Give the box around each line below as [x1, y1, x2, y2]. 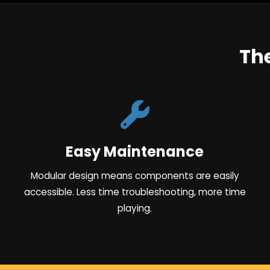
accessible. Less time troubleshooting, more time [24, 185, 246, 198]
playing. [118, 201, 152, 215]
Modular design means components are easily [30, 169, 239, 182]
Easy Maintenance [66, 141, 204, 162]
